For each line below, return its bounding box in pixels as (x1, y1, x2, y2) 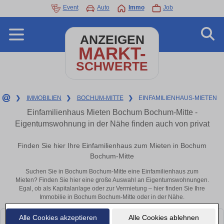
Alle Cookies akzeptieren (18, 213, 97, 221)
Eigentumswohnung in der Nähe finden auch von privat (14, 119, 209, 128)
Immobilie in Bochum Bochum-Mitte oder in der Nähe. (39, 193, 184, 201)
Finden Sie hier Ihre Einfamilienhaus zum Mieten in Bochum (17, 141, 206, 150)
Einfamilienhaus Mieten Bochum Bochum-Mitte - (26, 108, 197, 116)
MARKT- (78, 43, 146, 63)
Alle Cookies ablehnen (128, 213, 199, 221)
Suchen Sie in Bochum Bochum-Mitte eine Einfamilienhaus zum (25, 168, 198, 175)
